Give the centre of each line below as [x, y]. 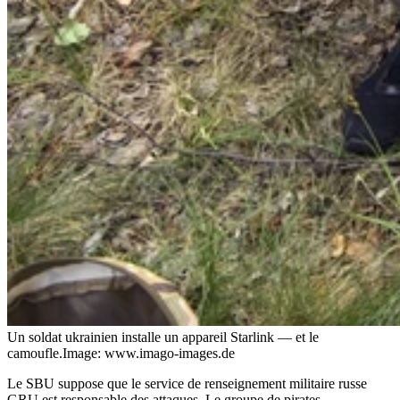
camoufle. [35, 353]
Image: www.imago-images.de [149, 353]
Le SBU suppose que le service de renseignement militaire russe [187, 383]
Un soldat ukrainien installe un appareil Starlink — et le [163, 337]
